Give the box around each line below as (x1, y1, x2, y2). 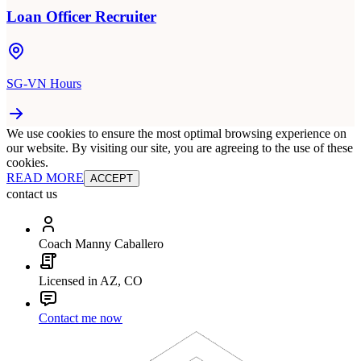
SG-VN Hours (6, 77, 81, 91)
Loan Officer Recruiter (6, 8, 156, 26)
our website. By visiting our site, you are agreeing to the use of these (6, 141, 353, 156)
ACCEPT (90, 172, 133, 185)
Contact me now (39, 311, 122, 326)
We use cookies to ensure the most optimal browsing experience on (6, 127, 346, 141)
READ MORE (6, 171, 84, 185)
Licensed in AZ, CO (39, 274, 143, 288)
